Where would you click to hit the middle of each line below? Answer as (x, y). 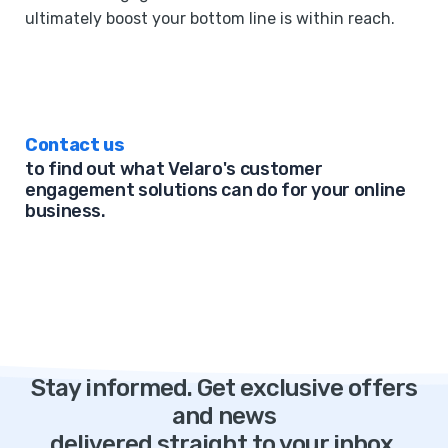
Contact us (75, 145)
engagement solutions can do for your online (215, 190)
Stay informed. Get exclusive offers (224, 388)
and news (224, 416)
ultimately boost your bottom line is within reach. (210, 19)
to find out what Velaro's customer (174, 169)
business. (65, 211)
